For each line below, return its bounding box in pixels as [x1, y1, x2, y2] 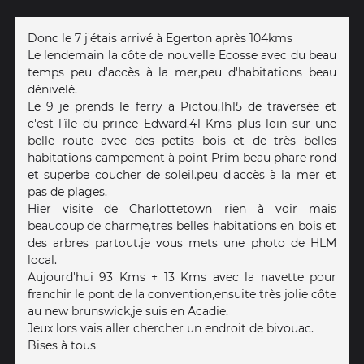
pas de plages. [28, 184, 107, 199]
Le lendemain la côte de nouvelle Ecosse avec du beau [28, 47, 336, 63]
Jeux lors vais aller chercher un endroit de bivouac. [28, 320, 314, 336]
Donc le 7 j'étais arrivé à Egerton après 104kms [28, 30, 292, 45]
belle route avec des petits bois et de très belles [28, 132, 336, 148]
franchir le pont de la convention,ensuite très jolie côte [28, 286, 336, 301]
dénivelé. [28, 81, 77, 97]
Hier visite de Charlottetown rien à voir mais [28, 201, 336, 216]
